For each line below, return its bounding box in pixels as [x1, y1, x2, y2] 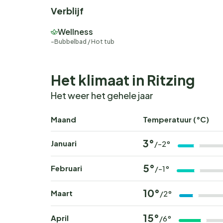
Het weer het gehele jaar [51, 90, 153, 101]
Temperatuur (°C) [143, 114, 209, 124]
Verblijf [51, 5, 84, 16]
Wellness [58, 26, 93, 37]
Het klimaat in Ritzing [51, 71, 195, 89]
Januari [51, 138, 77, 148]
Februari [51, 163, 82, 173]
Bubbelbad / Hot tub [54, 38, 114, 45]
